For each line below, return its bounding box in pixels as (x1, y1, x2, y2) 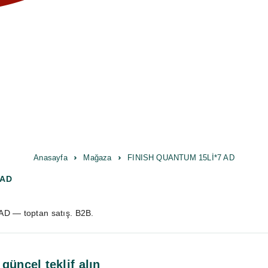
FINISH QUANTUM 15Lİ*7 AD (127, 153, 234, 162)
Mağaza (83, 153, 112, 162)
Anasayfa (33, 153, 68, 162)
